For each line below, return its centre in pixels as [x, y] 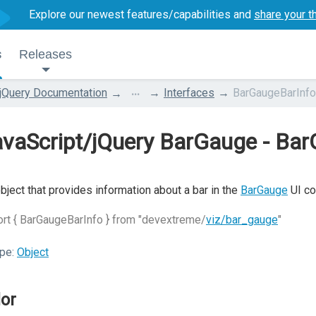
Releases [45, 54]
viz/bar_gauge [242, 220]
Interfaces [189, 93]
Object [33, 252]
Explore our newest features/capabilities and [141, 14]
